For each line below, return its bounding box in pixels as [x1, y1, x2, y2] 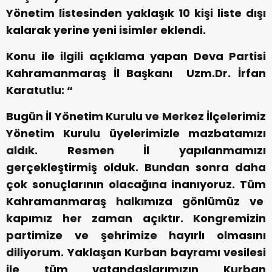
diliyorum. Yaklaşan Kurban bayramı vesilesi [6, 245, 266, 260]
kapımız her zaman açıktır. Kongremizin [6, 211, 266, 226]
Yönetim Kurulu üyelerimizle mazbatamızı [6, 126, 266, 141]
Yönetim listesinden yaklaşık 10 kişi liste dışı [6, 5, 266, 21]
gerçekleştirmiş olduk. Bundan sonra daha [6, 160, 266, 175]
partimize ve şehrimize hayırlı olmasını [6, 228, 266, 243]
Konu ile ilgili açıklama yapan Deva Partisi [6, 49, 266, 64]
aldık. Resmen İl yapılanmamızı [6, 143, 266, 158]
